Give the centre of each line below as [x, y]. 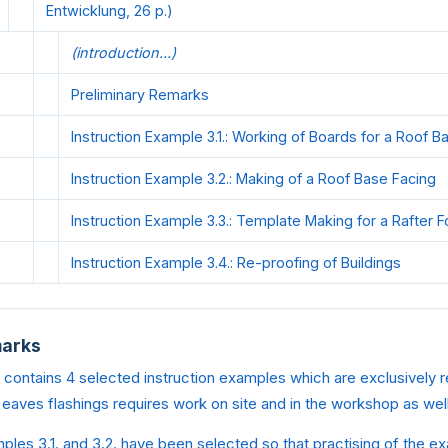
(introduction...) [123, 52]
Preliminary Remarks [140, 94]
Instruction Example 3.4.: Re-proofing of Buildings [236, 262]
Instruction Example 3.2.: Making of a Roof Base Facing [253, 178]
